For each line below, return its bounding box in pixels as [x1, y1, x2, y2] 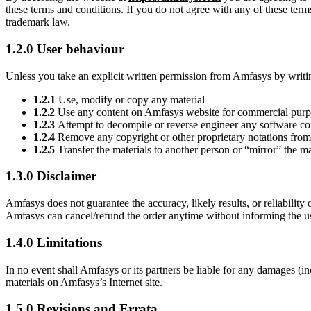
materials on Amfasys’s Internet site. [6, 276, 162, 288]
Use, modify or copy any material [56, 93, 205, 106]
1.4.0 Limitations [6, 235, 102, 250]
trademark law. [6, 16, 70, 28]
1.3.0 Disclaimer [6, 169, 96, 184]
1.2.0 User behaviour [6, 41, 124, 56]
